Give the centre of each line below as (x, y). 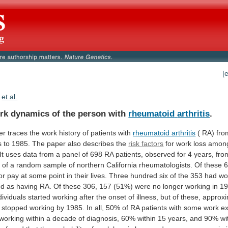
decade (65, 218)
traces (18, 133)
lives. (99, 175)
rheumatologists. (166, 165)
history (70, 133)
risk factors (146, 143)
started (39, 197)
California (122, 165)
